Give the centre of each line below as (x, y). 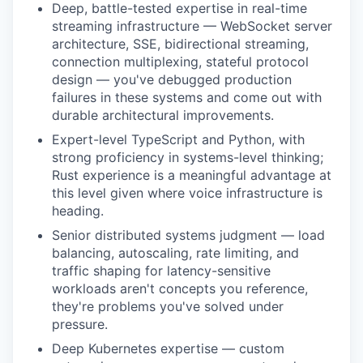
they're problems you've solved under (168, 306)
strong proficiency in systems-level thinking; (188, 157)
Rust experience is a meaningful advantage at (192, 175)
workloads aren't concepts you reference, (180, 288)
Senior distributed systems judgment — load (188, 235)
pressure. (80, 324)
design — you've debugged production (172, 79)
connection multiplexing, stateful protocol (180, 61)
